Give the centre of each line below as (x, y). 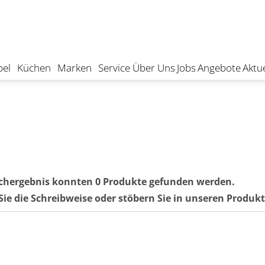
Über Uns (153, 67)
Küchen (34, 67)
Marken (75, 67)
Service (114, 67)
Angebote (219, 67)
